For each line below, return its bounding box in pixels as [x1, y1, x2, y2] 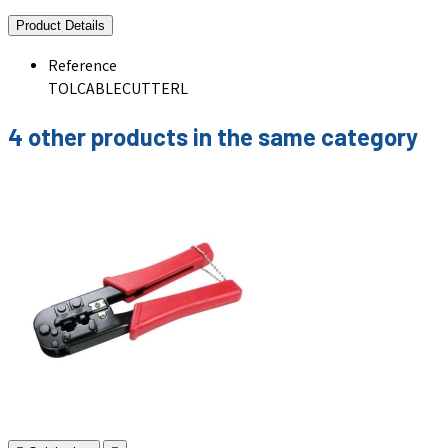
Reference [48, 56, 117, 80]
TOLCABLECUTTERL [48, 79, 188, 103]
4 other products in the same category [8, 121, 418, 151]
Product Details [16, 18, 105, 34]
